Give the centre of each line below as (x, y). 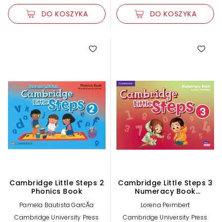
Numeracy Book (165, 191)
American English (165, 199)
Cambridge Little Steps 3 (165, 183)
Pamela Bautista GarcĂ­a (57, 205)
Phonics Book (57, 191)
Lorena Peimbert (165, 205)
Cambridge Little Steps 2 (57, 183)
